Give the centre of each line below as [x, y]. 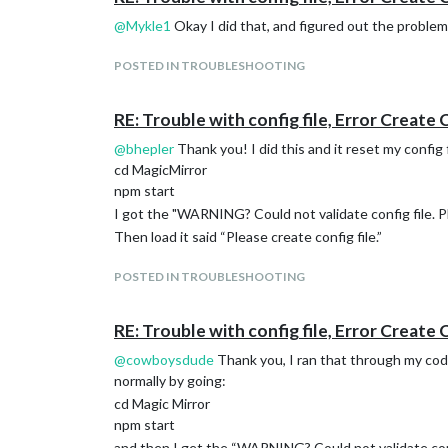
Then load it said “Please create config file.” [248, 236]
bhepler [150, 148]
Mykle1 [148, 25]
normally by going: [170, 380]
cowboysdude [170, 359]
